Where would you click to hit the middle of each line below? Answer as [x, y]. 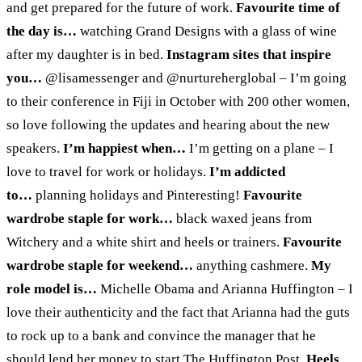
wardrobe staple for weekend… [101, 265]
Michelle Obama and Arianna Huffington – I [227, 288]
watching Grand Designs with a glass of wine [208, 31]
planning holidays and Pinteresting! [139, 195]
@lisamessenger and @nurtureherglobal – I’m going [196, 78]
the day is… [43, 31]
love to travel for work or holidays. [108, 171]
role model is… [53, 288]
